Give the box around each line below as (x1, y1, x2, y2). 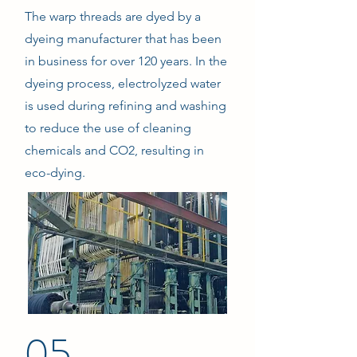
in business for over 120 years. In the (25, 53, 227, 69)
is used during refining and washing (25, 98, 226, 113)
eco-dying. (25, 165, 85, 180)
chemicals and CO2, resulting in (25, 143, 204, 158)
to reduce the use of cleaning (25, 120, 191, 135)
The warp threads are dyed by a (25, 9, 201, 24)
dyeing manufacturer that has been (25, 31, 222, 46)
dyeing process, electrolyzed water (25, 76, 221, 91)
